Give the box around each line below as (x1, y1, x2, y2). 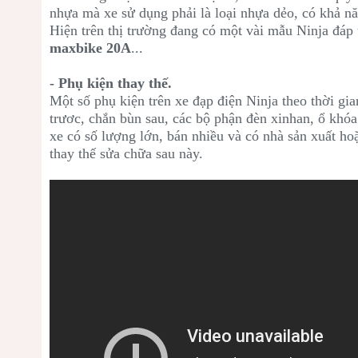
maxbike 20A (50, 39, 131, 56)
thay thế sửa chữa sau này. (50, 145, 203, 161)
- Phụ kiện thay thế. (50, 74, 172, 91)
